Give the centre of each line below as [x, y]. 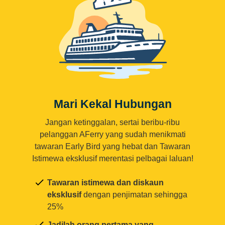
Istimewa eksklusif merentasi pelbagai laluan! [113, 159]
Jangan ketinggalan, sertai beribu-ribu [113, 123]
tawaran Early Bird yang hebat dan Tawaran [113, 147]
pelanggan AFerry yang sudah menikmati [113, 135]
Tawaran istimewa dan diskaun [105, 183]
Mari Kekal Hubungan [113, 104]
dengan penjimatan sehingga [134, 195]
